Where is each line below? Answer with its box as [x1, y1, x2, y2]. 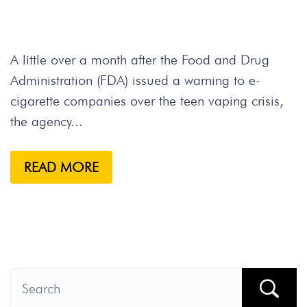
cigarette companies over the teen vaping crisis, [10, 93, 284, 109]
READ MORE [24, 159, 99, 175]
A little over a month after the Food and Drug [10, 51, 269, 68]
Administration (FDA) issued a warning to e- [10, 72, 260, 88]
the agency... [10, 113, 83, 130]
